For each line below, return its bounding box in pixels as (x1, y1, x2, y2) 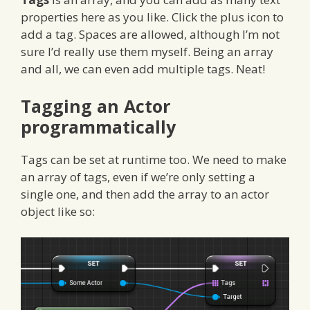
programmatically (21, 114, 176, 138)
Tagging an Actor (21, 93, 170, 118)
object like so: (21, 203, 95, 219)
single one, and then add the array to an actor (21, 185, 269, 202)
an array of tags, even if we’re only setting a (21, 168, 255, 185)
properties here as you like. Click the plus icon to (21, 9, 284, 26)
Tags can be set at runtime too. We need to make (21, 151, 286, 167)
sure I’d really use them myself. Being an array (21, 44, 273, 60)
